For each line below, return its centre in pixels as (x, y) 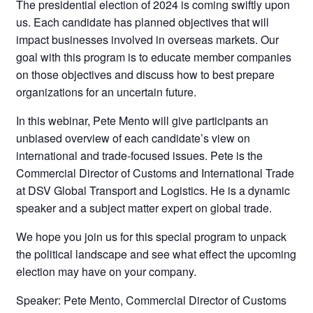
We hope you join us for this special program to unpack (152, 237)
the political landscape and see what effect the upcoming (156, 254)
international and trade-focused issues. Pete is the (140, 156)
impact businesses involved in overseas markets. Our (148, 40)
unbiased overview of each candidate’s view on (133, 138)
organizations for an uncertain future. (107, 92)
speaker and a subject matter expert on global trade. (144, 208)
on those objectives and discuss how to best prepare (146, 75)
